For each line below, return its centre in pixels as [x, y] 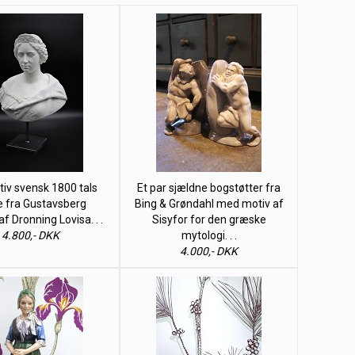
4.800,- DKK [31, 235]
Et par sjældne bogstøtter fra [209, 188]
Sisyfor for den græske [209, 219]
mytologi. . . [209, 235]
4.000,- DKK [209, 251]
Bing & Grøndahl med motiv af [209, 204]
